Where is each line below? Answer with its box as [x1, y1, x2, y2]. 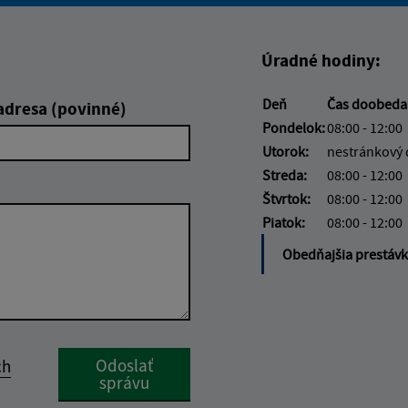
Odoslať [95, 353, 153, 376]
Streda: [262, 165, 307, 184]
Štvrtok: [262, 189, 311, 208]
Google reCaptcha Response [56, 348, 229, 367]
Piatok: [262, 212, 305, 231]
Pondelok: [262, 117, 325, 137]
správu [98, 371, 149, 393]
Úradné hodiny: [261, 48, 381, 71]
